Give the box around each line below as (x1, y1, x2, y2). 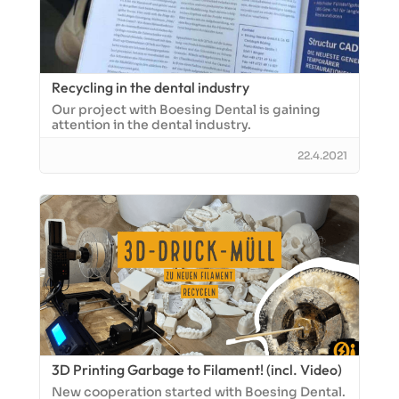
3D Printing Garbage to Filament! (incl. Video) (52, 361, 342, 379)
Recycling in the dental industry (52, 78, 249, 96)
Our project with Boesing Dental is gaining (52, 102, 321, 118)
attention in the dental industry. (52, 117, 251, 133)
